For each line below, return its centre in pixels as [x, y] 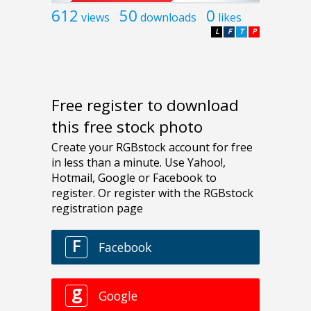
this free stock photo [127, 127]
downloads [168, 17]
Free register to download [145, 106]
